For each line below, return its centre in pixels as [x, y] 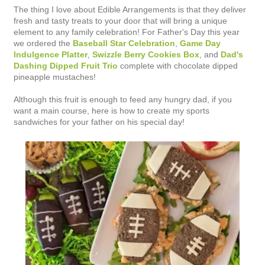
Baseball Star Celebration [124, 43]
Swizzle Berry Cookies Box [146, 54]
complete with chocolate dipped [178, 65]
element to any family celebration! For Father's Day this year [127, 32]
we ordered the [43, 43]
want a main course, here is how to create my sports [112, 110]
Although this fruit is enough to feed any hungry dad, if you [123, 99]
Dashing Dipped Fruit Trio [66, 65]
